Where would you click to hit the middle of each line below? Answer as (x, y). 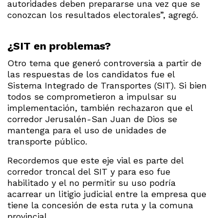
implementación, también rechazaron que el (100, 108)
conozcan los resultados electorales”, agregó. (103, 15)
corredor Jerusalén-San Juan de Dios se (92, 119)
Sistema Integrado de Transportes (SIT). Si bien (107, 85)
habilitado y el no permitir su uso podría (91, 182)
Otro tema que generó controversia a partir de (104, 63)
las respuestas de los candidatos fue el (91, 74)
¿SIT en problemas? (59, 46)
